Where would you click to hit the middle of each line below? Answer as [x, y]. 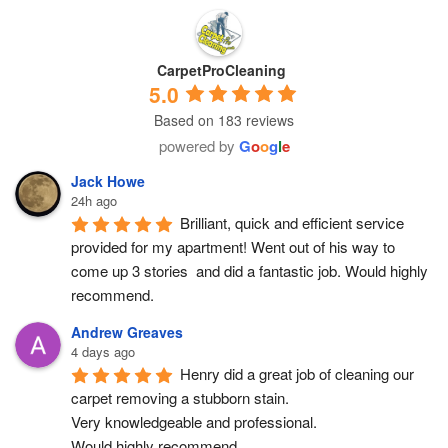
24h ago [94, 200]
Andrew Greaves [127, 331]
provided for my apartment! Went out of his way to [233, 246]
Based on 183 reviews [224, 119]
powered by [198, 145]
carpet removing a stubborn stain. [180, 397]
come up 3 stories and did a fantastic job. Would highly [249, 270]
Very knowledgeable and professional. [194, 421]
